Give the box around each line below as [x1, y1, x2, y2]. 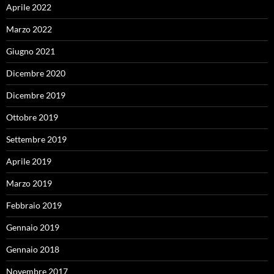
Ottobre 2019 [6, 112, 58, 122]
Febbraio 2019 [6, 200, 62, 210]
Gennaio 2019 [6, 222, 59, 232]
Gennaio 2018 [6, 244, 59, 254]
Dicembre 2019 [6, 90, 65, 100]
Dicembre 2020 [6, 68, 65, 78]
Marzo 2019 [6, 178, 52, 188]
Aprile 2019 [6, 156, 51, 166]
